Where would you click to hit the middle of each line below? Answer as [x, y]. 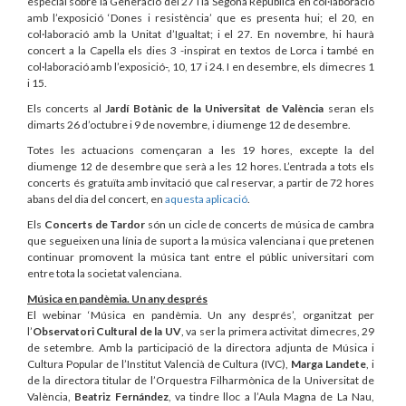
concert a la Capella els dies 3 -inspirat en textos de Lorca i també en [201, 50]
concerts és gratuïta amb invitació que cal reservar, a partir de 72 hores [201, 183]
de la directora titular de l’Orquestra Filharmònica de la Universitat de [201, 380]
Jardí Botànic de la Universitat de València [215, 108]
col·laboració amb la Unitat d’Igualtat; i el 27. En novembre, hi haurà [201, 34]
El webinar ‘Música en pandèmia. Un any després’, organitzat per [201, 315]
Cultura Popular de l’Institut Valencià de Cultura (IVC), [159, 364]
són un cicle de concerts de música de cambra [260, 224]
